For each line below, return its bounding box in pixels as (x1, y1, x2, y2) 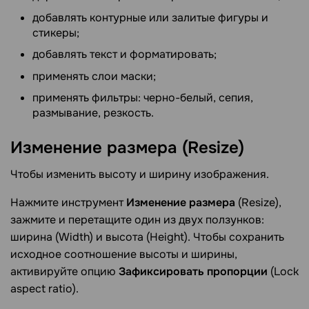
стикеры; (32, 25, 79, 40)
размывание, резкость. (32, 106, 154, 121)
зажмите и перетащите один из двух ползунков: (10, 212, 264, 227)
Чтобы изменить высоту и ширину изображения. (10, 166, 269, 181)
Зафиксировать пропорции (119, 263, 268, 279)
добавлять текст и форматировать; (32, 47, 217, 62)
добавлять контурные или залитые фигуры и (32, 10, 268, 25)
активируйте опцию (10, 263, 119, 279)
